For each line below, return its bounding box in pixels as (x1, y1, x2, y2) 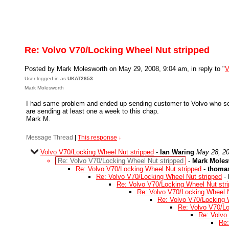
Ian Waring (160, 148, 194, 156)
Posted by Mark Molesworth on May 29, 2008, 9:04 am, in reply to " (25, 65, 225, 73)
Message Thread (26, 134, 73, 141)
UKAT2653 (67, 76, 93, 81)
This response (78, 134, 117, 141)
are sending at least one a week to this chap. (26, 107, 159, 115)
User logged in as (25, 76, 67, 81)
